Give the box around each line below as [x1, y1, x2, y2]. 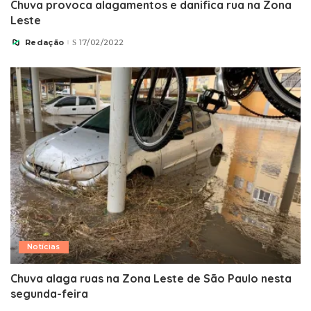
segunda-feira [10, 286, 88, 301]
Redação [25, 37, 65, 47]
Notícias [27, 242, 60, 251]
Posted [10, 40, 43, 50]
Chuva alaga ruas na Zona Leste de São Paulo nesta [10, 271, 292, 285]
